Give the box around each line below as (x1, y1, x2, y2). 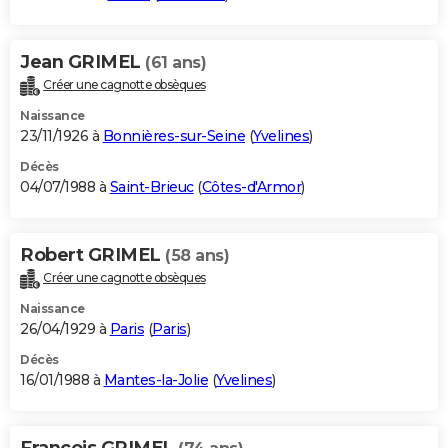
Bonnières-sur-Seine (102, 126, 245, 145)
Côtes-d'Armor (201, 177, 301, 196)
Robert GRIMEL (20, 243, 165, 266)
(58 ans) (165, 245, 229, 265)
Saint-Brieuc (109, 177, 194, 196)
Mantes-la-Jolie (103, 370, 208, 389)
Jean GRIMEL (20, 50, 145, 73)
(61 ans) (145, 52, 206, 72)
